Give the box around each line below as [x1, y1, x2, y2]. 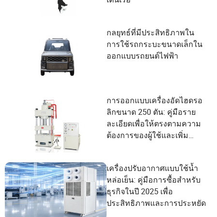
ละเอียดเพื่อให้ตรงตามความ [107, 118, 201, 129]
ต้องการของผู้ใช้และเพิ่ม [107, 130, 188, 140]
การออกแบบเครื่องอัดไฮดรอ [107, 95, 202, 106]
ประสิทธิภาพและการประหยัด [107, 198, 206, 208]
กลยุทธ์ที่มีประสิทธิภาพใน [107, 27, 194, 38]
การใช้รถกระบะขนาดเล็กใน [107, 39, 202, 49]
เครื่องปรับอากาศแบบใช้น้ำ [107, 163, 198, 173]
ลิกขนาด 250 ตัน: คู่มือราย [107, 107, 196, 117]
